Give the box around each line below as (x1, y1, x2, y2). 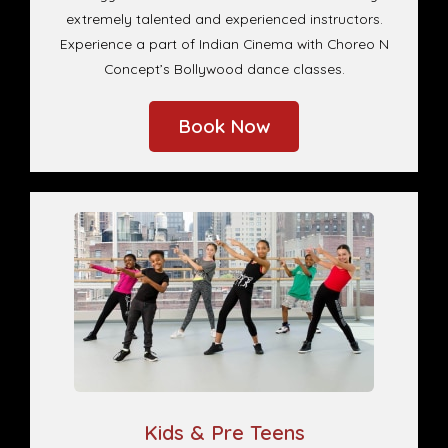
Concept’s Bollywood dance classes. (103, 60, 345, 78)
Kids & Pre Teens (143, 420, 305, 446)
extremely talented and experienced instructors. (65, 10, 383, 28)
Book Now (177, 114, 271, 139)
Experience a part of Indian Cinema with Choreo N (59, 35, 389, 53)
